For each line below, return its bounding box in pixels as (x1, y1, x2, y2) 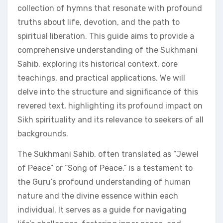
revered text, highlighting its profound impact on (17, 101, 203, 111)
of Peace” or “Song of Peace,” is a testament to (17, 163, 193, 173)
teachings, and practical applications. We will (17, 73, 185, 83)
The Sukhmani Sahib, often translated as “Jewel (17, 149, 199, 159)
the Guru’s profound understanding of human (17, 177, 191, 187)
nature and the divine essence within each (17, 191, 178, 201)
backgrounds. (17, 129, 68, 138)
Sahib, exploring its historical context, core (17, 59, 178, 69)
